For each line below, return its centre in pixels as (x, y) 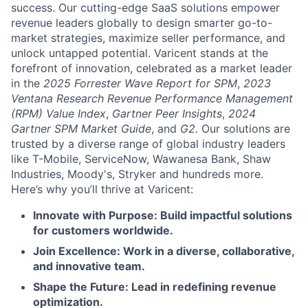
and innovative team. (89, 266)
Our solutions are (246, 128)
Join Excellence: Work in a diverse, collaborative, (164, 251)
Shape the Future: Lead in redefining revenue (155, 286)
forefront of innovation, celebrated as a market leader (152, 68)
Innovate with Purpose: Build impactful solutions (163, 215)
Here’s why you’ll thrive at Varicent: (102, 189)
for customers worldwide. (103, 230)
